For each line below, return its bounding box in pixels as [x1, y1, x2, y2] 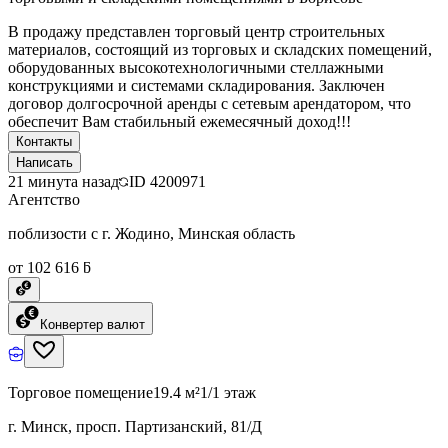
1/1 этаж [200, 383, 256, 401]
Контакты [16, 133, 72, 149]
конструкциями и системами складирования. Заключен [8, 76, 385, 94]
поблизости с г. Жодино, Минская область [8, 224, 295, 242]
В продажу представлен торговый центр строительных [8, 22, 385, 40]
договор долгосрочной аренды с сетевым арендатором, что [8, 94, 411, 112]
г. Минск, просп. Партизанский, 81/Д [8, 417, 262, 435]
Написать [16, 154, 73, 170]
